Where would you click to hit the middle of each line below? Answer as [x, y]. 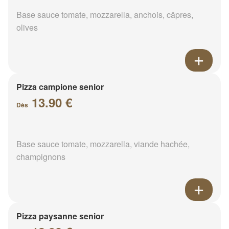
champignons [41, 156]
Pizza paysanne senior [60, 216]
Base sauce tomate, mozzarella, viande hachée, [103, 144]
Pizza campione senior [60, 86]
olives [27, 27]
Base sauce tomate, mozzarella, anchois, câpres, [105, 14]
